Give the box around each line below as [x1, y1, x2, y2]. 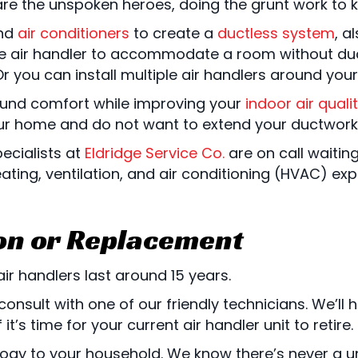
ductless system [217, 22, 335, 43]
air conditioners [18, 22, 129, 43]
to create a [129, 22, 217, 43]
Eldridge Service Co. [85, 142, 225, 163]
